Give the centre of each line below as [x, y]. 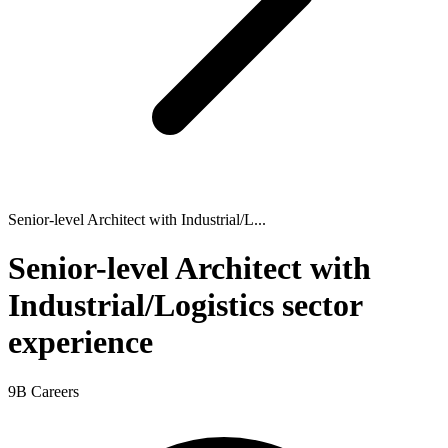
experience [80, 342]
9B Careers [43, 391]
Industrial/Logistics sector [185, 305]
